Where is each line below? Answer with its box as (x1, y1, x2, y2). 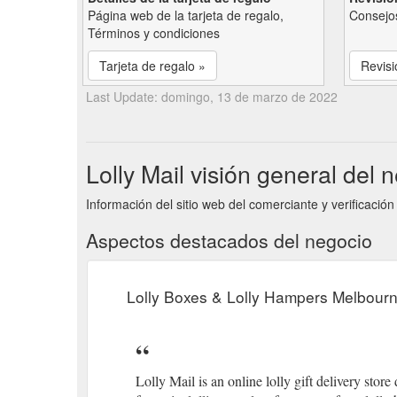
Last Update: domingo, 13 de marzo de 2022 (86, 87, 338, 105)
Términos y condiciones (88, 23, 220, 42)
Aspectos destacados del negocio (86, 226, 372, 253)
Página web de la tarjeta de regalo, (88, 5, 284, 24)
